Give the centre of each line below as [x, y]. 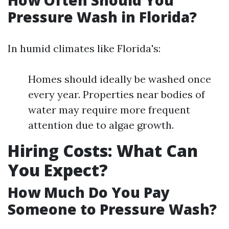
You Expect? [58, 170]
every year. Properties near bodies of [117, 94]
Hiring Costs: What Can [103, 151]
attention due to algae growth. [101, 125]
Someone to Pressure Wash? [112, 209]
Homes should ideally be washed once [120, 79]
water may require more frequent [109, 110]
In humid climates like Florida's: [84, 48]
